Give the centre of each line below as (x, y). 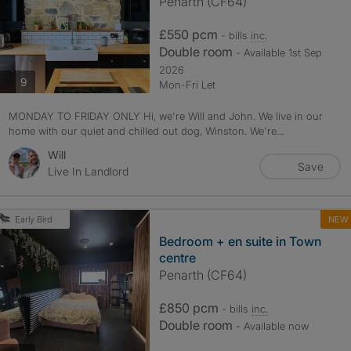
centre (177, 258)
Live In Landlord (88, 171)
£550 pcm (190, 34)
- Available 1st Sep (279, 52)
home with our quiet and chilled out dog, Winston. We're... (146, 131)
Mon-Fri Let (187, 85)
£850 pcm (190, 308)
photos (43, 81)
